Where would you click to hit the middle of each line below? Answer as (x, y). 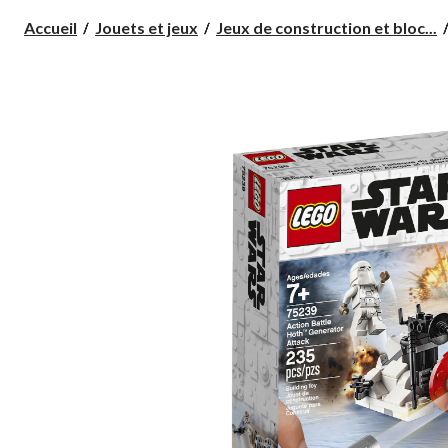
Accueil (50, 27)
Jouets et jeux (146, 27)
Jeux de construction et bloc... (326, 27)
